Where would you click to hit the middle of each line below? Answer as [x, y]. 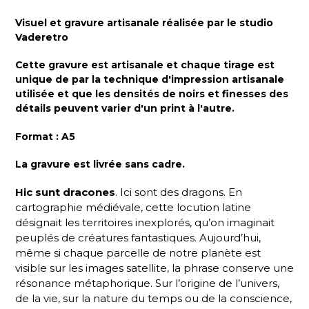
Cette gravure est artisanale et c [101, 65]
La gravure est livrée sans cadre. [101, 165]
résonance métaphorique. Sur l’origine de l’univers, [147, 283]
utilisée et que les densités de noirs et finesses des [152, 94]
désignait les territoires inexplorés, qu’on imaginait [145, 223]
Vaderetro [42, 37]
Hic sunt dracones [65, 192]
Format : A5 [45, 136]
